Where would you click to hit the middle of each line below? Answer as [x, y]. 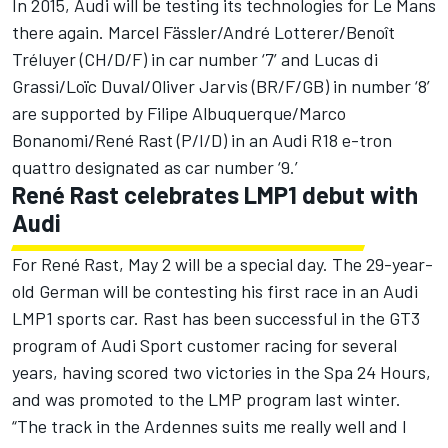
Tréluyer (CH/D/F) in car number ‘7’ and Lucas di [195, 59]
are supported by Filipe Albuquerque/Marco [179, 113]
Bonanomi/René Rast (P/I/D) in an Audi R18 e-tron [202, 140]
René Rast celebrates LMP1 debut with [215, 195]
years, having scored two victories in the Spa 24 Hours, [221, 372]
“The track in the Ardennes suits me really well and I [209, 426]
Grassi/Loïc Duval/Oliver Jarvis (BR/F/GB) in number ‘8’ [221, 86]
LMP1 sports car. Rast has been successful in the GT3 [216, 318]
